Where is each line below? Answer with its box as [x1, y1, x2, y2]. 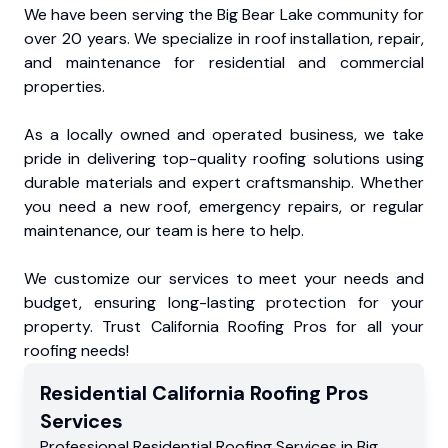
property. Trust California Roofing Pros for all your [24, 316, 424, 337]
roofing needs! [24, 340, 129, 361]
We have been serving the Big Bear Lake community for [24, 4, 424, 25]
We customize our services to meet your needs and [24, 268, 424, 289]
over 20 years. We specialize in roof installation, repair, [24, 28, 424, 49]
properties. [24, 76, 105, 97]
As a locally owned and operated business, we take [24, 124, 424, 145]
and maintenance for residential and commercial [24, 52, 424, 73]
